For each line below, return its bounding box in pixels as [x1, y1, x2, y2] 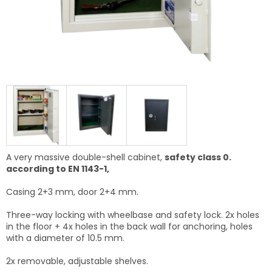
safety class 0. [165, 151, 231, 163]
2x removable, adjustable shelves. [6, 255, 148, 267]
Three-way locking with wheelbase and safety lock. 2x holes [6, 209, 259, 221]
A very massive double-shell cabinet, [6, 151, 165, 163]
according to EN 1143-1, [6, 163, 109, 175]
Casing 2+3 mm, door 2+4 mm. [6, 186, 138, 198]
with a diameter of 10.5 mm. [6, 232, 124, 244]
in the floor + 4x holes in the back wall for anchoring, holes [6, 220, 253, 233]
